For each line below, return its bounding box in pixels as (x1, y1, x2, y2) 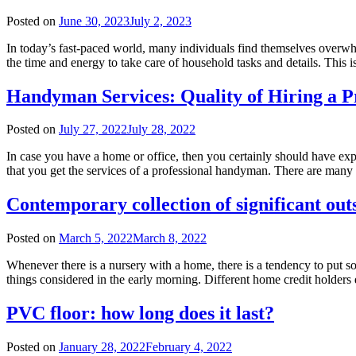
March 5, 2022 (59, 231, 133, 246)
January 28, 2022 (59, 340, 145, 354)
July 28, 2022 (127, 122, 195, 137)
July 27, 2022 (59, 122, 127, 137)
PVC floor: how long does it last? (6, 303, 274, 324)
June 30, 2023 (59, 14, 130, 28)
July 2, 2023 (130, 14, 192, 28)
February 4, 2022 (145, 340, 232, 354)
